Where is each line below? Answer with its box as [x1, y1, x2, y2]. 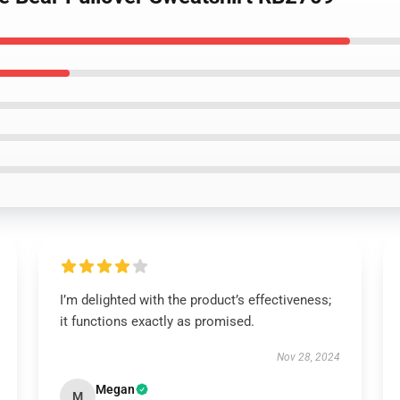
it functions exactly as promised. [59, 313, 254, 329]
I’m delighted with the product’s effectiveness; [59, 292, 331, 308]
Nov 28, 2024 [277, 351, 341, 363]
